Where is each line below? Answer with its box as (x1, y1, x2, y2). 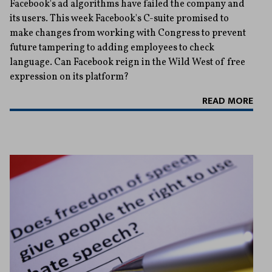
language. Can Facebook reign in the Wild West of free (10, 56, 245, 70)
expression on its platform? (10, 70, 129, 84)
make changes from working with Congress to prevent (10, 27, 246, 41)
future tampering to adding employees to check (10, 41, 214, 55)
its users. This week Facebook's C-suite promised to (10, 12, 229, 26)
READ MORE (202, 93, 253, 110)
